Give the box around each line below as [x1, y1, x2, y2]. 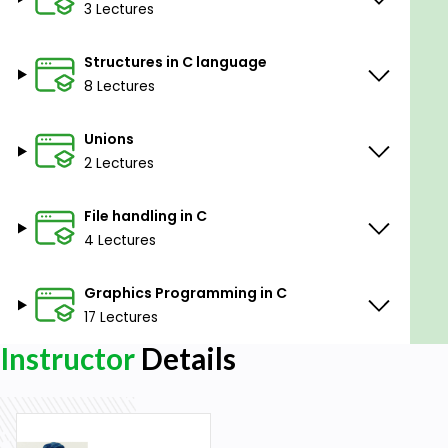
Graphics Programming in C [83, 282, 287, 303]
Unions [83, 128, 134, 149]
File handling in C [83, 205, 207, 226]
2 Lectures [83, 153, 154, 173]
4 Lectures [83, 230, 156, 250]
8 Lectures [83, 77, 155, 97]
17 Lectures [83, 307, 158, 327]
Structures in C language [83, 52, 267, 73]
